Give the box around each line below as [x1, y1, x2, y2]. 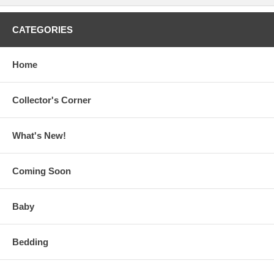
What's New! [12, 130, 66, 141]
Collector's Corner [12, 95, 91, 106]
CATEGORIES [12, 24, 73, 35]
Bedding [12, 237, 48, 248]
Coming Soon [12, 166, 71, 177]
